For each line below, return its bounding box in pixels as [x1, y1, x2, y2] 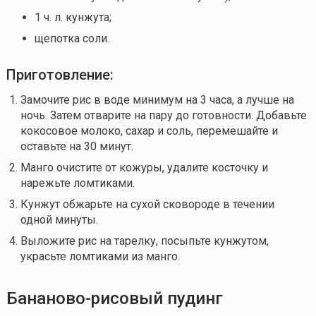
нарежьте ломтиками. [20, 176, 135, 190]
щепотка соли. [34, 31, 109, 45]
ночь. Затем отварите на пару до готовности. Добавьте [20, 108, 307, 122]
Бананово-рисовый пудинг [6, 288, 223, 308]
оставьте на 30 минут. [20, 139, 133, 153]
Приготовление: [6, 66, 114, 83]
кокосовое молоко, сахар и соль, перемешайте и [20, 123, 278, 138]
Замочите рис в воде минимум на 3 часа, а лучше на [20, 92, 294, 107]
